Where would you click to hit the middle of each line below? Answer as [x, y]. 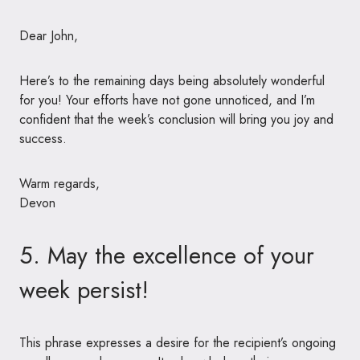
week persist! [84, 290]
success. [43, 138]
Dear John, [49, 35]
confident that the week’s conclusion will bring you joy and [176, 119]
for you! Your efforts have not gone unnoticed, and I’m [167, 100]
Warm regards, [59, 183]
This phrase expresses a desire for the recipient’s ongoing [178, 342]
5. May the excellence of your [167, 255]
